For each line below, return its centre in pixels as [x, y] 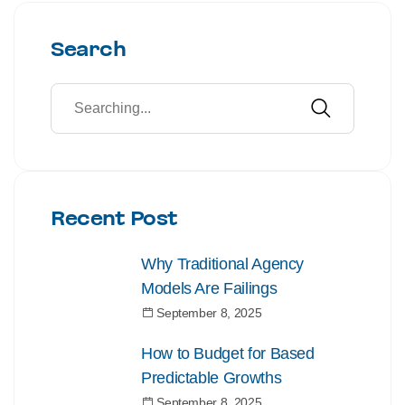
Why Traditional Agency [223, 264]
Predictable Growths [212, 378]
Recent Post [114, 219]
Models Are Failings [209, 288]
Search [89, 50]
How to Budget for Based [228, 353]
